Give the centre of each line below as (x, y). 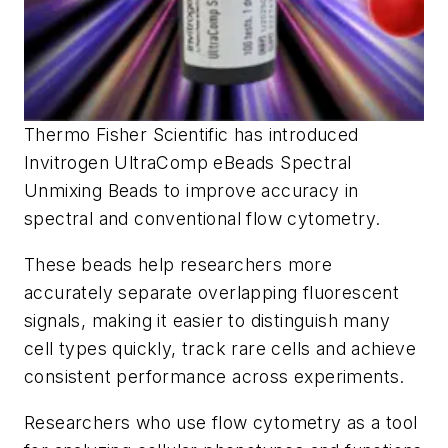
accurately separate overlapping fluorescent (212, 292)
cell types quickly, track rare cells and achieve (220, 348)
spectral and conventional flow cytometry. (202, 219)
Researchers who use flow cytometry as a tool (221, 422)
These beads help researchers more (178, 264)
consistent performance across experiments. (220, 376)
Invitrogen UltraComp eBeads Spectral (188, 163)
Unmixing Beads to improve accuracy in (191, 191)
